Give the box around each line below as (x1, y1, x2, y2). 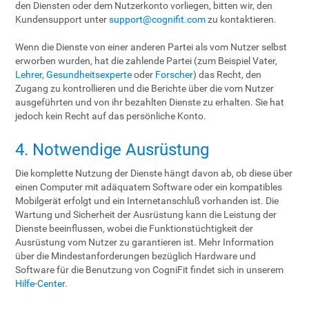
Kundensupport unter (15, 14, 110, 25)
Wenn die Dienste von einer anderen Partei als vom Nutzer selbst (15, 41, 288, 52)
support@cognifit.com (109, 14, 206, 25)
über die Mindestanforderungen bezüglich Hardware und (15, 250, 257, 261)
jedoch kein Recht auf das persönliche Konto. (15, 110, 207, 121)
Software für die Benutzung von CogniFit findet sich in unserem (15, 264, 284, 275)
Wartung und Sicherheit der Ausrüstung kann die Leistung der (15, 209, 277, 220)
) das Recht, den (193, 69, 262, 80)
